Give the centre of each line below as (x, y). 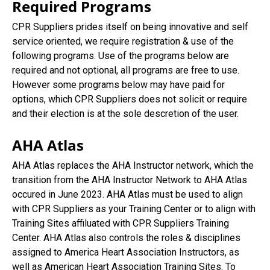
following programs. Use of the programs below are (121, 56)
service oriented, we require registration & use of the (123, 41)
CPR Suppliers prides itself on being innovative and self (130, 27)
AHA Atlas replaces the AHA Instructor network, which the (133, 165)
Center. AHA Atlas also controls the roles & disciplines (126, 238)
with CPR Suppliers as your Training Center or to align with (134, 209)
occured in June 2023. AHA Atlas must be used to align (127, 194)
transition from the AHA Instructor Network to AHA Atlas (130, 180)
